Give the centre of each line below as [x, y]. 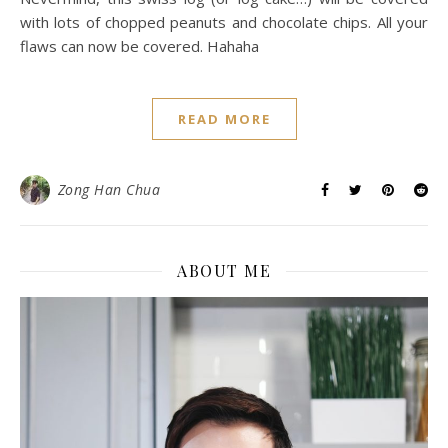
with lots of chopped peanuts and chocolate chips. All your [224, 22]
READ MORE [224, 119]
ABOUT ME [224, 271]
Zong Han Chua [108, 190]
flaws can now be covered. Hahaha [139, 46]
